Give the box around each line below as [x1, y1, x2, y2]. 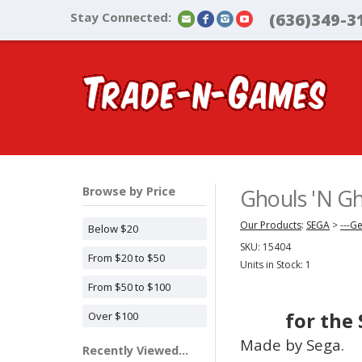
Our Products [240, 218, 301, 232]
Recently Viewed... [82, 343, 188, 358]
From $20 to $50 [88, 250, 165, 265]
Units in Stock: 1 [240, 258, 311, 271]
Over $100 [88, 309, 138, 323]
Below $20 [88, 221, 138, 236]
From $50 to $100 [88, 280, 170, 294]
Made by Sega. [240, 335, 344, 355]
